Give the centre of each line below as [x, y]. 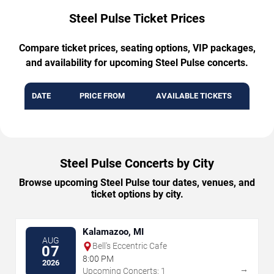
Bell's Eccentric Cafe [130, 246]
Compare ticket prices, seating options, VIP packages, [137, 48]
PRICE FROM [102, 96]
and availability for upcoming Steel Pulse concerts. [137, 63]
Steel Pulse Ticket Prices [137, 19]
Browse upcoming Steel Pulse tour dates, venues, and [137, 183]
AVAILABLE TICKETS [194, 96]
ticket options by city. [137, 194]
